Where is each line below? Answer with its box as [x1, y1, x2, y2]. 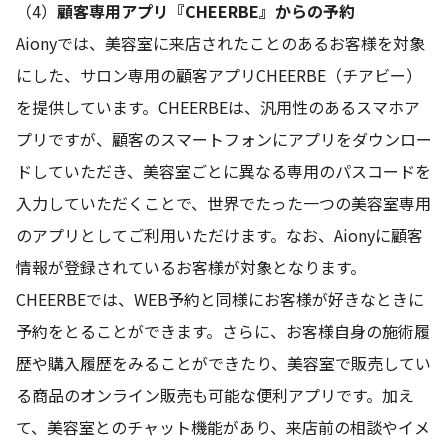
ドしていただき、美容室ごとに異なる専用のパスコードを [16, 159, 431, 184]
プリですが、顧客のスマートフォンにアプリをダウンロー [16, 127, 432, 152]
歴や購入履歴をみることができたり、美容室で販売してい [16, 351, 431, 376]
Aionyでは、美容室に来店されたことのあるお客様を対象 [16, 31, 425, 56]
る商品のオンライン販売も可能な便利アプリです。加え [16, 383, 414, 408]
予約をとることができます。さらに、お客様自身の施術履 [16, 319, 430, 344]
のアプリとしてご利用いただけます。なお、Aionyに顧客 [16, 223, 423, 248]
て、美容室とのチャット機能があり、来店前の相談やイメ [16, 415, 430, 440]
